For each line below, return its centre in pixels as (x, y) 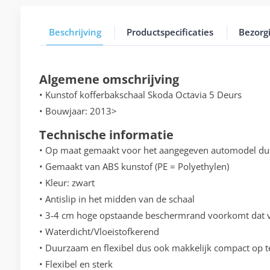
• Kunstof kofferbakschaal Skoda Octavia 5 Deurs (140, 95)
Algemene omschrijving (109, 80)
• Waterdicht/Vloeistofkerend (99, 232)
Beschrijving (75, 32)
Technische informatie (106, 135)
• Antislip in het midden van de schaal (117, 199)
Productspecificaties (170, 32)
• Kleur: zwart (67, 183)
